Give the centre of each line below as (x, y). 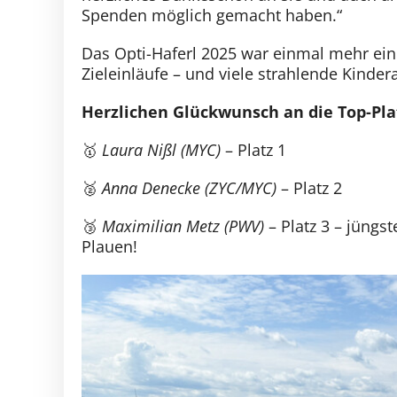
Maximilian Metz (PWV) (183, 226)
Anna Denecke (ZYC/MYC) (189, 188)
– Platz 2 (309, 188)
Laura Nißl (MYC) (161, 150)
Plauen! (109, 246)
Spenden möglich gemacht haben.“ (211, 15)
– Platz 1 (253, 150)
